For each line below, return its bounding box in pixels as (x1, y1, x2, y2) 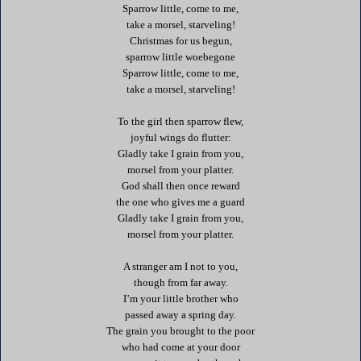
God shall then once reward (121, 179, 240, 192)
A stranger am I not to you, (123, 259, 238, 272)
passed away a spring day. (125, 308, 236, 321)
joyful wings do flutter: (130, 131, 231, 143)
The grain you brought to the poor (106, 324, 255, 337)
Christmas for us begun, (129, 34, 232, 47)
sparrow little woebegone (126, 50, 235, 63)
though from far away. (133, 276, 228, 288)
